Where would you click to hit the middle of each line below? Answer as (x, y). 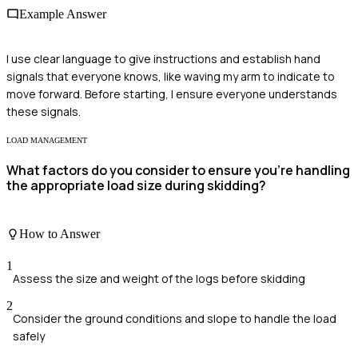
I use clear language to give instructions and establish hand (163, 58)
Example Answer (63, 14)
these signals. (44, 111)
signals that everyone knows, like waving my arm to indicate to (171, 76)
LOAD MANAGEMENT (47, 140)
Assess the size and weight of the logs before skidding (159, 278)
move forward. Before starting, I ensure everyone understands (172, 93)
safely (29, 336)
